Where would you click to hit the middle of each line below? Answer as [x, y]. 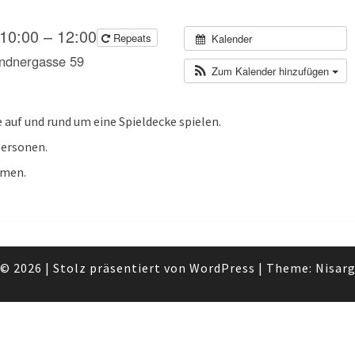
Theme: [290, 267]
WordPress [222, 267]
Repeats [133, 37]
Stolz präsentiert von [121, 267]
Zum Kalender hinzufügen [271, 71]
